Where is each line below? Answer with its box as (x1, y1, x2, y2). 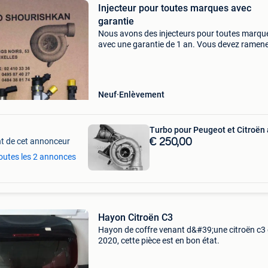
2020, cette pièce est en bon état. (98, 236, 220, 245)
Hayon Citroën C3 (98, 212, 173, 223)
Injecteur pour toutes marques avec (98, 2, 251, 14)
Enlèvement (118, 90, 165, 99)
